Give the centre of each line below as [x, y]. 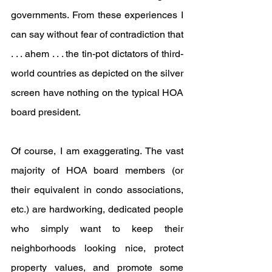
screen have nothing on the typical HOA [97, 92]
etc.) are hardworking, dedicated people [97, 209]
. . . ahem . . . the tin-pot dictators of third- [97, 53]
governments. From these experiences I [97, 15]
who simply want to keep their [97, 228]
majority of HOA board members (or [97, 170]
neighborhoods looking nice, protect [97, 248]
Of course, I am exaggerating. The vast [97, 151]
